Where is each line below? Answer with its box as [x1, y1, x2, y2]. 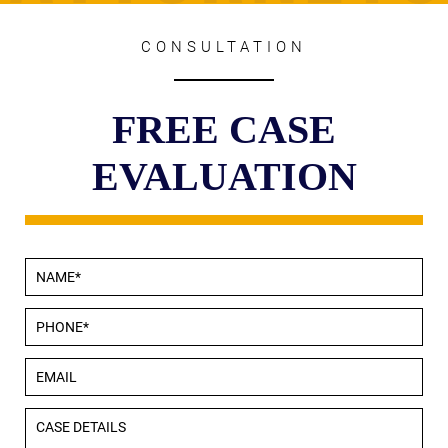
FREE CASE [112, 106, 336, 152]
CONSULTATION [141, 37, 307, 56]
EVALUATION [91, 153, 357, 199]
